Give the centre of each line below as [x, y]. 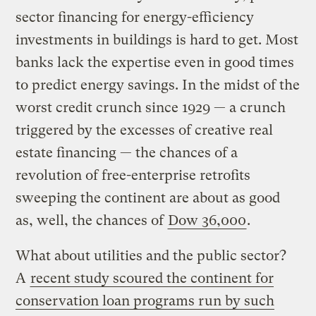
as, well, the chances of [92, 220]
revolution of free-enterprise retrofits [133, 175]
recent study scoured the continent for [152, 278]
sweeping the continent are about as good [148, 197]
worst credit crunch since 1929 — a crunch [151, 107]
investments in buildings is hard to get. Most [157, 39]
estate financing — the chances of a [127, 152]
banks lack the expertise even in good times [155, 62]
